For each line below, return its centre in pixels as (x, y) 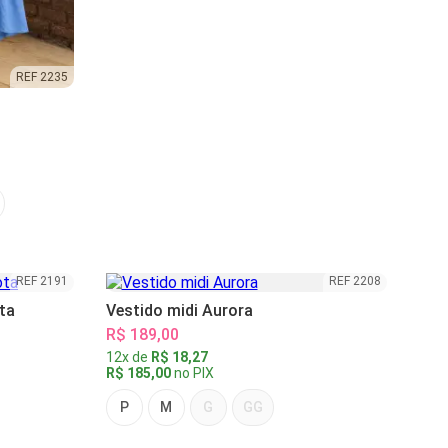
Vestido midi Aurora (179, 311)
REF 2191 (41, 281)
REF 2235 (41, 77)
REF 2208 (355, 281)
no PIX (192, 373)
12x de (128, 357)
